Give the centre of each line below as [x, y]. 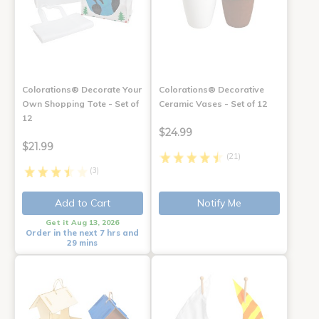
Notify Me [219, 203]
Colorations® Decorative [211, 90]
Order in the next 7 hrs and [83, 233]
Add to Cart [82, 203]
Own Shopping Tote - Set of [80, 104]
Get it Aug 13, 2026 [83, 223]
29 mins [83, 243]
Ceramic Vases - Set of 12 [213, 104]
